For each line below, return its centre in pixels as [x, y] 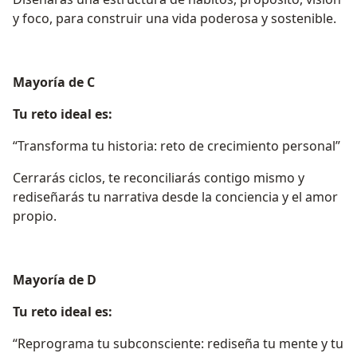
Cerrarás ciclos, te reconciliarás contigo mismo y [159, 178]
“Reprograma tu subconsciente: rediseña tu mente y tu [178, 344]
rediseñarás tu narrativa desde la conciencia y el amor [175, 197]
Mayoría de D [55, 280]
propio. [35, 216]
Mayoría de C [54, 82]
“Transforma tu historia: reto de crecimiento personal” [177, 146]
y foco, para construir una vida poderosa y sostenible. [175, 19]
